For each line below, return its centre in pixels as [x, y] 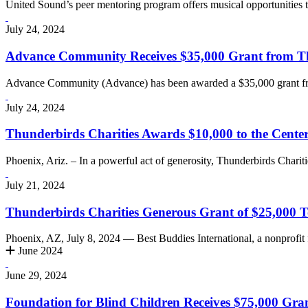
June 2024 [39, 251]
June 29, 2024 [36, 276]
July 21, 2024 [35, 185]
